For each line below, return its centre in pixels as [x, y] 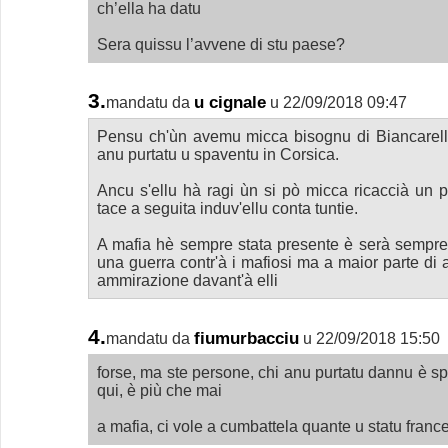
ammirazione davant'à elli [187, 280]
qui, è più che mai [159, 390]
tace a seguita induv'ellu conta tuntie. [227, 208]
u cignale [229, 102]
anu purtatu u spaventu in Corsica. [217, 154]
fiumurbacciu [246, 338]
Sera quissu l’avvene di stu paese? [220, 44]
